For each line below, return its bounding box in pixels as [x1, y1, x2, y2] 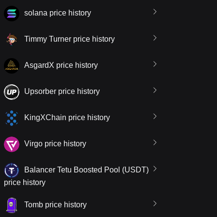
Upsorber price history [24, 87, 100, 96]
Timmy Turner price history [24, 35, 115, 44]
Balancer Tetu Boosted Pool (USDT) [24, 166, 149, 174]
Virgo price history [24, 139, 86, 148]
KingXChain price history [24, 113, 110, 122]
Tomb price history [24, 201, 87, 209]
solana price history [24, 9, 91, 17]
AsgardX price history [24, 61, 98, 70]
